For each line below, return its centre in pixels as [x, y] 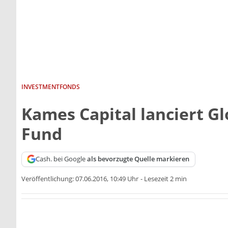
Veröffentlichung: [48, 179]
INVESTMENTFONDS [51, 87]
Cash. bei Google [62, 159]
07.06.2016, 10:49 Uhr [107, 179]
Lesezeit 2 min [165, 179]
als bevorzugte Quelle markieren [138, 159]
